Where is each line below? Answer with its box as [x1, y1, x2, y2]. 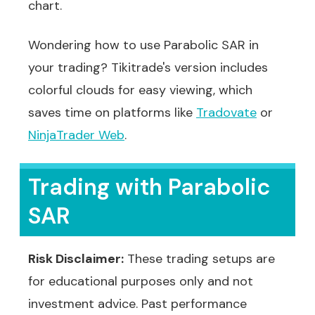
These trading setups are [124, 250, 275, 267]
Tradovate [196, 104, 257, 121]
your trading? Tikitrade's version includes [28, 59, 268, 76]
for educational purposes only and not [28, 273, 253, 290]
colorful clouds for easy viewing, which [28, 82, 252, 98]
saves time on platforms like [28, 104, 196, 121]
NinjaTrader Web [28, 127, 124, 143]
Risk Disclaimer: [28, 250, 124, 267]
